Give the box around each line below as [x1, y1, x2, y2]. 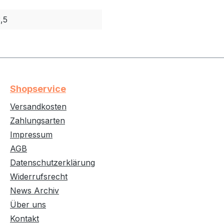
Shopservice [10, 83, 66, 94]
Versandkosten [10, 101, 66, 111]
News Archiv [10, 185, 59, 195]
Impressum [10, 129, 52, 139]
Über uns [10, 199, 46, 209]
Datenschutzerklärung [10, 157, 95, 167]
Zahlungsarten [10, 115, 65, 125]
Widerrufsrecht [10, 171, 67, 181]
